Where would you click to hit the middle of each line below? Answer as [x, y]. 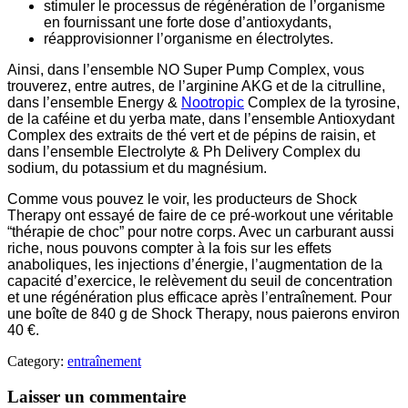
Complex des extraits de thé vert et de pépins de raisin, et [191, 136]
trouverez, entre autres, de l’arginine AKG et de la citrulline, [196, 87]
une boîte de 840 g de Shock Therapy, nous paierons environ [204, 314]
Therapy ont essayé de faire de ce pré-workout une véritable [200, 216]
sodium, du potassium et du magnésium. [137, 168]
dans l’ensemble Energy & [94, 103]
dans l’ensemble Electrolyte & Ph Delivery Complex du [184, 152]
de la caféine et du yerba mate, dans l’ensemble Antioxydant [201, 119]
